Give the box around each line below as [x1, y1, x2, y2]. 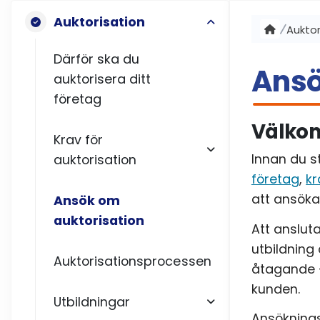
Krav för [53, 131, 104, 149]
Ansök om [53, 191, 121, 210]
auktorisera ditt [53, 69, 151, 88]
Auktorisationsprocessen [53, 252, 211, 271]
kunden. [251, 279, 301, 298]
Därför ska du [53, 49, 140, 68]
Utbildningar [53, 293, 131, 311]
